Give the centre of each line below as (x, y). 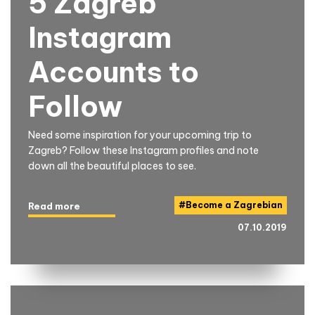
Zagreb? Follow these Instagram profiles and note (143, 150)
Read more (54, 206)
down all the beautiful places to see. (112, 166)
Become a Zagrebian (234, 205)
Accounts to (114, 72)
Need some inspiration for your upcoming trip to (140, 135)
